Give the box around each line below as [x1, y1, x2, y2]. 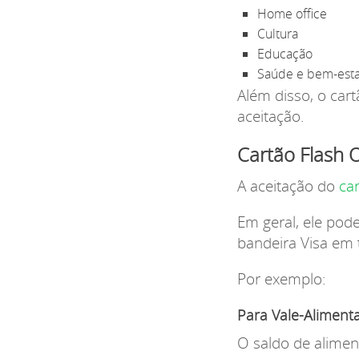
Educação [256, 44, 313, 63]
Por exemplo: [236, 268, 326, 290]
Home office [256, 4, 327, 22]
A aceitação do [236, 175, 339, 196]
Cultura [256, 24, 298, 42]
